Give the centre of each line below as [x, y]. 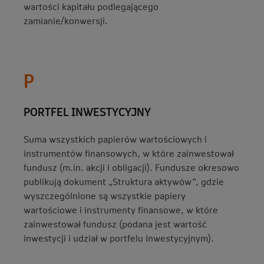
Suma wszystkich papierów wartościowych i [115, 139]
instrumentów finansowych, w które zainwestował [129, 153]
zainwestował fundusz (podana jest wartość [115, 224]
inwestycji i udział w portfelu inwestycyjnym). [120, 238]
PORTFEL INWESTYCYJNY [87, 111]
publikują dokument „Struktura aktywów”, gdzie [124, 181]
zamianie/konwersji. [66, 20]
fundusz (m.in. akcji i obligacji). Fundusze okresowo [131, 167]
